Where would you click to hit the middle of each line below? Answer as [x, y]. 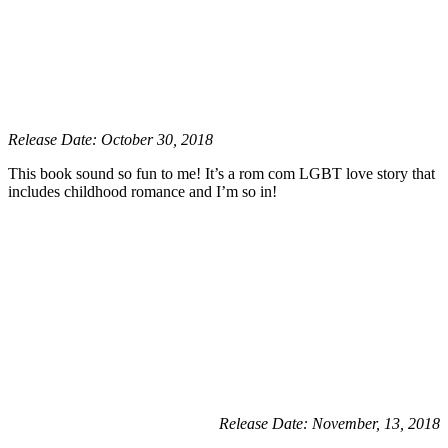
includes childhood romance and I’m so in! [142, 192]
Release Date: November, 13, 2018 [329, 424]
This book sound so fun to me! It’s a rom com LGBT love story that [221, 174]
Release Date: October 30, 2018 [110, 140]
